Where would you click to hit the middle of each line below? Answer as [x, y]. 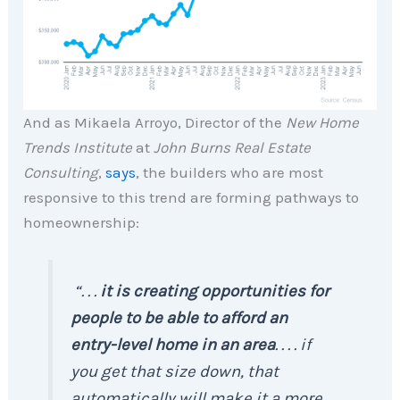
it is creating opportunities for [215, 292]
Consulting [61, 173]
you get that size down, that [175, 372]
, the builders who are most [230, 173]
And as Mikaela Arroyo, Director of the [155, 123]
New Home [323, 123]
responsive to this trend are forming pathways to [192, 198]
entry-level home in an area [173, 345]
